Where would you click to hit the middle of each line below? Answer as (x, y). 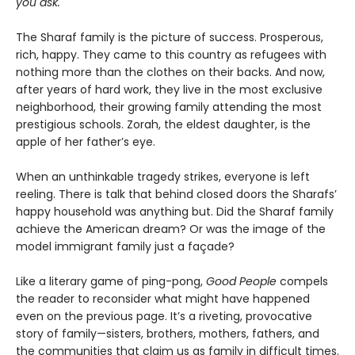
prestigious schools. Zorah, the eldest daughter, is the (163, 124)
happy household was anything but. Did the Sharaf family (175, 211)
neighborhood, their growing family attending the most (169, 107)
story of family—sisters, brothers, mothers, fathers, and (168, 333)
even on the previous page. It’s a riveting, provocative (164, 316)
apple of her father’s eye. (86, 141)
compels (304, 281)
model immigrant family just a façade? (125, 246)
